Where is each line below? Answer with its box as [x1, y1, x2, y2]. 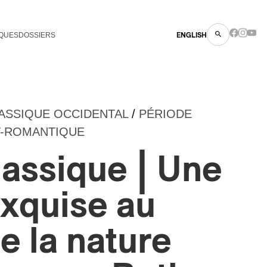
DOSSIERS [18, 31, 55, 39]
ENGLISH [176, 32, 207, 39]
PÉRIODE [139, 107, 192, 120]
